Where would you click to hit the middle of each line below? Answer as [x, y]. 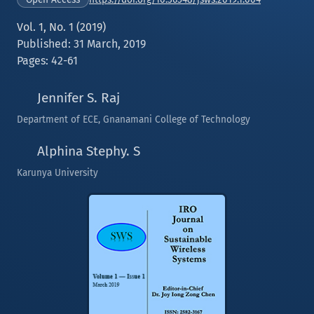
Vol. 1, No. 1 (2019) [61, 27]
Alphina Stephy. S [87, 151]
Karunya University [57, 173]
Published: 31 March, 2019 [81, 44]
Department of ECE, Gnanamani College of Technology [134, 120]
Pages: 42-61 [47, 61]
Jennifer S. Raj [77, 98]
